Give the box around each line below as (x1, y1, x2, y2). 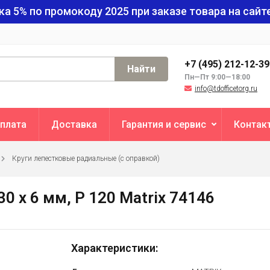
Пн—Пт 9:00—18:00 (184, 73, 250, 81)
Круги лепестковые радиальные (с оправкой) (12, 154, 160, 163)
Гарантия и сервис (122, 119, 206, 130)
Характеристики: (71, 242, 158, 254)
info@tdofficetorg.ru (195, 84, 257, 93)
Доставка (51, 119, 97, 130)
